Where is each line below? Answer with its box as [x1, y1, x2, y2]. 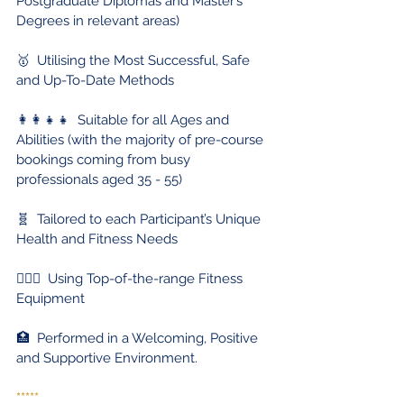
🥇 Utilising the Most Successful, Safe [16, 51, 253, 69]
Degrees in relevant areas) [16, 12, 179, 29]
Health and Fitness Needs [16, 230, 178, 247]
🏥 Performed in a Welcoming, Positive [16, 329, 262, 346]
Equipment [16, 289, 85, 307]
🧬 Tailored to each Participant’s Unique [16, 210, 264, 227]
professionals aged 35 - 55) [16, 170, 186, 188]
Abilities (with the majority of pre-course [16, 131, 267, 148]
